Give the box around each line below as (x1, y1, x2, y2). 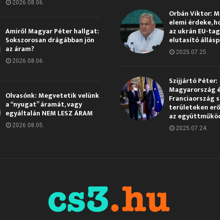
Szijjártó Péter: (169, 75, 218, 86)
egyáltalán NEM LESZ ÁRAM (5, 107, 93, 119)
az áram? (5, 43, 34, 55)
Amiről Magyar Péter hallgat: (5, 25, 99, 37)
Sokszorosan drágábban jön (5, 34, 94, 46)
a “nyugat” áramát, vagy (5, 98, 82, 110)
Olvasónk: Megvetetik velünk (5, 89, 99, 101)
